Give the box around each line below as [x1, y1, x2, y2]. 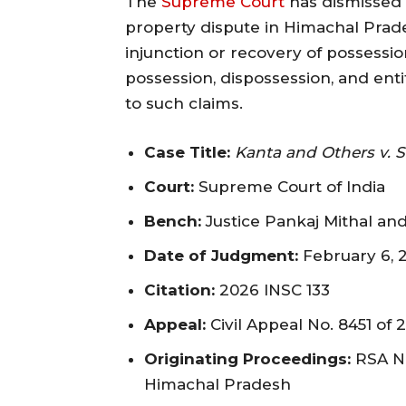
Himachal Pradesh [144, 374, 291, 393]
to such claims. [125, 93, 243, 112]
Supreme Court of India [194, 177, 385, 196]
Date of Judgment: [144, 246, 298, 265]
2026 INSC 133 [215, 280, 330, 299]
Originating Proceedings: [144, 349, 351, 368]
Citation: [144, 280, 215, 299]
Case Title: [144, 142, 230, 161]
